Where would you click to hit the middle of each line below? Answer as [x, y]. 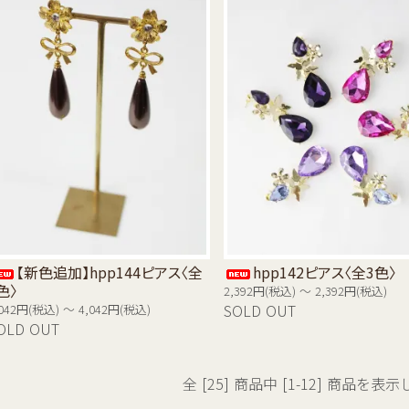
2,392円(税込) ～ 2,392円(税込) [305, 292]
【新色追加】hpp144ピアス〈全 [110, 273]
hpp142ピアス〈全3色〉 [324, 273]
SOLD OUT [259, 312]
